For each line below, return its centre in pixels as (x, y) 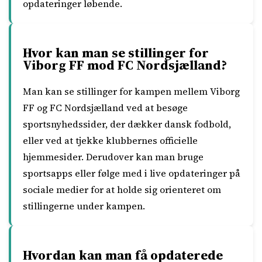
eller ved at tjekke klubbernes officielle (110, 140)
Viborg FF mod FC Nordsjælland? (125, 65)
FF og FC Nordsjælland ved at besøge (105, 108)
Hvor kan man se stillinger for (116, 53)
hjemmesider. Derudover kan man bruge (113, 157)
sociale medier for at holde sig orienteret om (122, 189)
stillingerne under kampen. (84, 206)
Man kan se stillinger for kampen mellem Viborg (131, 91)
